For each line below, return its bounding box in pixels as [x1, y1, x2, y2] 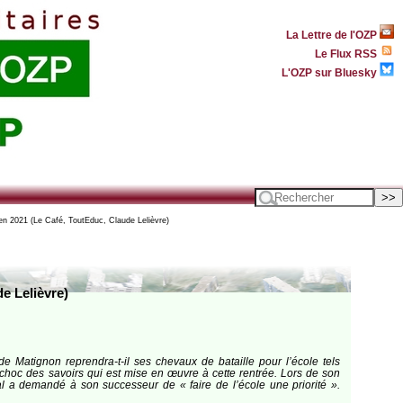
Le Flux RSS [315, 47, 380, 59]
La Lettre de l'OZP [286, 28, 380, 40]
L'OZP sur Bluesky [282, 66, 380, 78]
